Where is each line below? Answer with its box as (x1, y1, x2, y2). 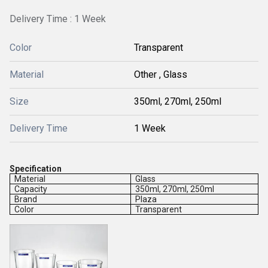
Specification (10, 164, 62, 173)
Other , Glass (134, 69, 187, 80)
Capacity (14, 184, 48, 194)
